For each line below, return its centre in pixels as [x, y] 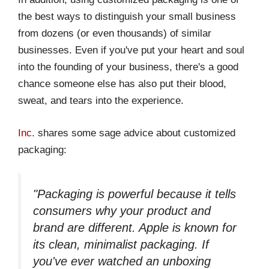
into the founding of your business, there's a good [128, 67]
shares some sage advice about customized [135, 133]
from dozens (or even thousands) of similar [115, 34]
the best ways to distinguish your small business [127, 17]
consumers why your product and [122, 211]
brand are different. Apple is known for [135, 228]
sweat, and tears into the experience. [101, 101]
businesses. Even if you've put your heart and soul [131, 50]
